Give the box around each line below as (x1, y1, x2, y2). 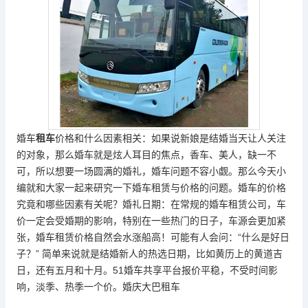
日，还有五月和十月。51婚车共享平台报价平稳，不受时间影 (16, 265, 278, 276)
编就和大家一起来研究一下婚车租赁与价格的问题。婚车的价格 (16, 182, 286, 193)
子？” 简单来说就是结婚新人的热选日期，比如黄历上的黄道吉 (16, 248, 283, 259)
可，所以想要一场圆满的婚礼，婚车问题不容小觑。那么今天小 (16, 166, 286, 177)
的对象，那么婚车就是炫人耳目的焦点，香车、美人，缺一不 (16, 149, 276, 160)
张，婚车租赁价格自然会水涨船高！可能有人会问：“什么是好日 (16, 232, 289, 243)
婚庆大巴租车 (122, 281, 180, 292)
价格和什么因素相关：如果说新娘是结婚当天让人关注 (55, 133, 286, 144)
